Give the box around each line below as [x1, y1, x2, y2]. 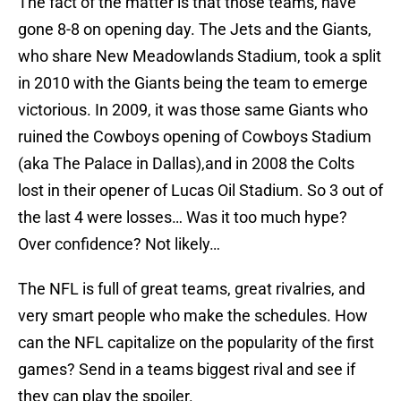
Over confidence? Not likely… [18, 235, 220, 254]
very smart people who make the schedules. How [18, 306, 368, 326]
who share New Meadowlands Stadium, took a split [18, 47, 381, 66]
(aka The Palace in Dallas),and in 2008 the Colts [18, 154, 354, 174]
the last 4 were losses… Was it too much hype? [18, 208, 347, 227]
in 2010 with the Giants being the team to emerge [18, 73, 368, 93]
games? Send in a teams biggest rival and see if [18, 360, 355, 380]
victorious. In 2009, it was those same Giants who [18, 100, 368, 120]
